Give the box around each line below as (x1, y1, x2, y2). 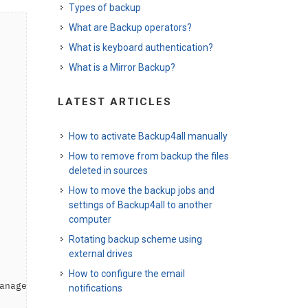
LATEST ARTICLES (57, 96, 172, 108)
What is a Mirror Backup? (68, 62, 175, 73)
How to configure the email (68, 268, 185, 279)
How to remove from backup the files (68, 151, 229, 162)
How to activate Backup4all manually (68, 131, 228, 142)
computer (68, 214, 111, 225)
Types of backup (68, 2, 141, 13)
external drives (68, 248, 133, 259)
